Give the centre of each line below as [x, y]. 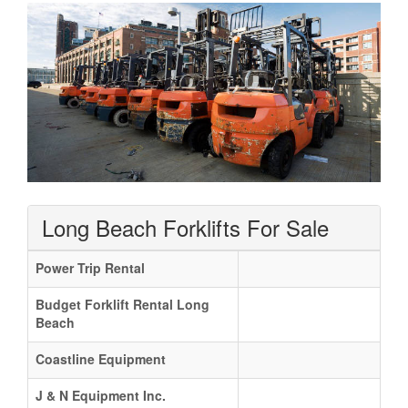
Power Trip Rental [90, 267]
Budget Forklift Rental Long [122, 304]
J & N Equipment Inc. [101, 395]
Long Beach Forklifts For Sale [185, 227]
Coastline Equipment [101, 358]
